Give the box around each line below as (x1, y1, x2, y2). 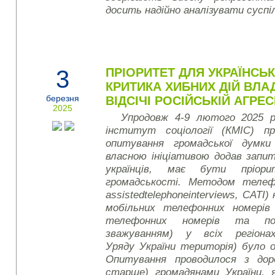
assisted (106, 188, 145, 201)
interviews (188, 188, 236, 201)
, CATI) (235, 188, 269, 201)
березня (46, 93, 80, 103)
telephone (144, 188, 189, 201)
